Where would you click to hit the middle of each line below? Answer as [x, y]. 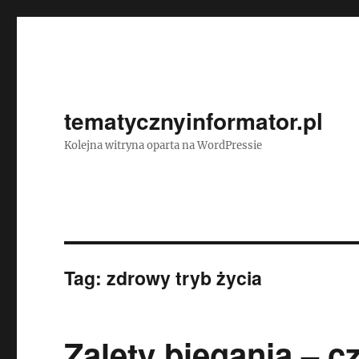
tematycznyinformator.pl [194, 121]
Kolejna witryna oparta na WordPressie [163, 145]
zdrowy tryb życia [185, 278]
